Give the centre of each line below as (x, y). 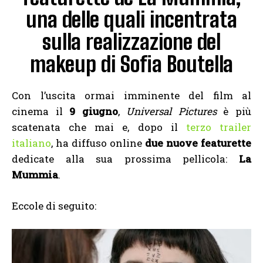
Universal (149, 112)
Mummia (35, 175)
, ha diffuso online (98, 143)
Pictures (197, 112)
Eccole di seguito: (54, 206)
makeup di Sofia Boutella (131, 65)
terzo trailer (219, 127)
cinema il (41, 112)
